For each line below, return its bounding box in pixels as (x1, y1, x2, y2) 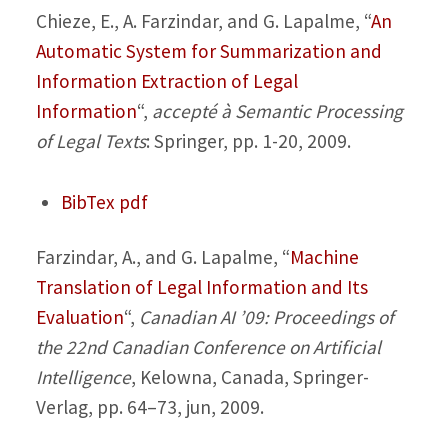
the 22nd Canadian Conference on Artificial (35, 334, 381, 359)
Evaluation (35, 304, 124, 329)
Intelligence (35, 364, 131, 389)
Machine (289, 244, 359, 269)
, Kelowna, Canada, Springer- (130, 364, 369, 389)
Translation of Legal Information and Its (35, 274, 368, 299)
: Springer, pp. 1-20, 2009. (145, 128, 351, 153)
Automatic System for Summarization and (35, 38, 382, 63)
